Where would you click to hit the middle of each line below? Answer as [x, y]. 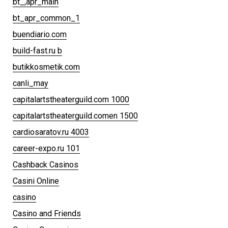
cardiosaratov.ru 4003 [51, 132]
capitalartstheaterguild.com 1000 [71, 99]
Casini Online [36, 181]
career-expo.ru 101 [46, 148]
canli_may [31, 83]
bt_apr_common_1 [46, 18]
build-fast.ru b [37, 50]
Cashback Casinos [46, 164]
